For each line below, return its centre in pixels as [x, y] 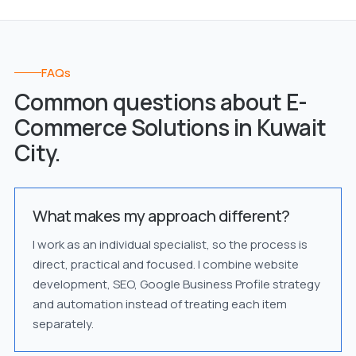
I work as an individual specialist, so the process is [170, 244]
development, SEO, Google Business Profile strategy [176, 284]
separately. [63, 324]
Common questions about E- [161, 102]
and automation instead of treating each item [159, 304]
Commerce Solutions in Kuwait [170, 127]
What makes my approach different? [161, 216]
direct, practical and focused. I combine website [165, 264]
